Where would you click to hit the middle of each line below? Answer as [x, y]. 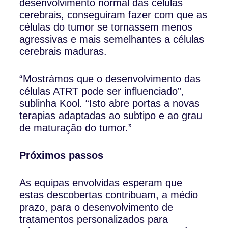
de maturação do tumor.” [76, 127]
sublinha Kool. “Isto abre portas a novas [110, 103]
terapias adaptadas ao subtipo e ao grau [111, 115]
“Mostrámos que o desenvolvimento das [110, 79]
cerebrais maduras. [63, 51]
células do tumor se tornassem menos [106, 27]
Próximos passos [62, 155]
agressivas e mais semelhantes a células [112, 39]
